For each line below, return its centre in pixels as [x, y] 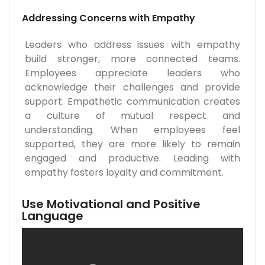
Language [53, 216]
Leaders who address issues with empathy [132, 45]
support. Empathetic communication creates [132, 102]
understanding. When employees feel [132, 130]
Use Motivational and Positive [111, 204]
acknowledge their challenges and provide [132, 88]
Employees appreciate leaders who [132, 73]
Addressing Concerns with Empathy [109, 18]
